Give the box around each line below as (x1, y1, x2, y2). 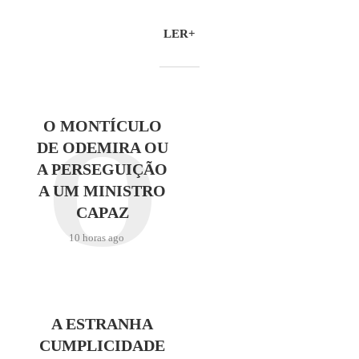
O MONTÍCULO (42, 117, 162, 135)
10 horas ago (68, 232, 124, 244)
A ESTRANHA (51, 315, 154, 333)
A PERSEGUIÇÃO (37, 160, 168, 178)
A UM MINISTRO (38, 182, 167, 200)
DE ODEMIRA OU (36, 139, 168, 156)
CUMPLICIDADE (39, 337, 166, 354)
